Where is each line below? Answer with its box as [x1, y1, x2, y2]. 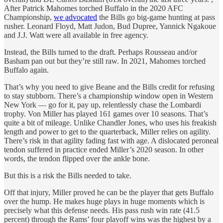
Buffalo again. [4, 65, 49, 74]
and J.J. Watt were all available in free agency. [4, 30, 148, 39]
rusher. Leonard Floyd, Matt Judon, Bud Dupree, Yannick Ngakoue [4, 21, 216, 30]
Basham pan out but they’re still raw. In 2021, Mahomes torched [4, 56, 206, 65]
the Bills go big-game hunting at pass [97, 12, 215, 21]
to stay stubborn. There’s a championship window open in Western [4, 91, 213, 100]
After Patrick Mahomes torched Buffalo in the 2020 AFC [4, 3, 183, 12]
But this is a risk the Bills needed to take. [4, 171, 131, 180]
